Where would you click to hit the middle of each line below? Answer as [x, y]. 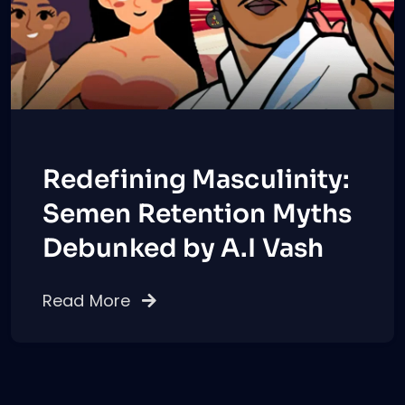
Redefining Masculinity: [197, 180]
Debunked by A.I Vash [184, 249]
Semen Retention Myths [198, 214]
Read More [89, 301]
